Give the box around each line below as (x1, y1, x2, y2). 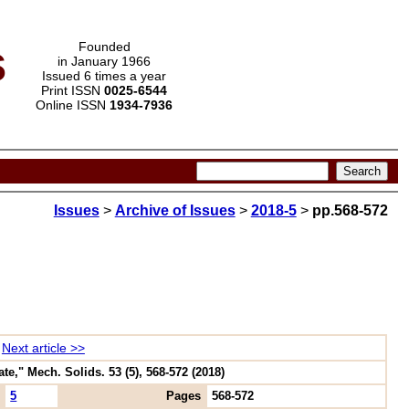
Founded (78, 39, 131, 54)
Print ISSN (41, 83, 104, 98)
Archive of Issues (114, 203, 236, 219)
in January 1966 (58, 54, 151, 68)
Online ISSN (36, 98, 110, 112)
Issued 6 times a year (42, 68, 166, 83)
